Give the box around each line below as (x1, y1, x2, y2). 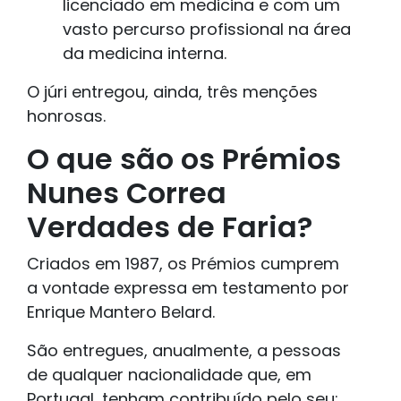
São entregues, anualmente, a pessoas (27, 339, 341, 363)
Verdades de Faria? (27, 207, 312, 248)
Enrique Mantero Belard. (27, 301, 215, 324)
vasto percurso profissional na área (63, 18, 351, 41)
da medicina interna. (63, 42, 226, 65)
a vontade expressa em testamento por (27, 277, 349, 300)
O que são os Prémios (27, 139, 341, 180)
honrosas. (27, 105, 106, 128)
